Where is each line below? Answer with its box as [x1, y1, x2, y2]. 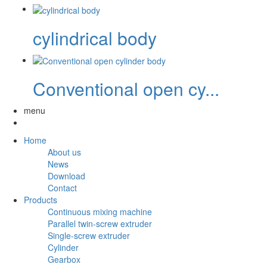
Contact [48, 181, 77, 194]
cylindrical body [33, 24, 157, 51]
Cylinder [48, 241, 79, 253]
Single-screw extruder [48, 229, 130, 241]
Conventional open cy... [33, 75, 219, 101]
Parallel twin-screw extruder [48, 217, 152, 229]
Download [48, 169, 85, 182]
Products [24, 193, 57, 206]
